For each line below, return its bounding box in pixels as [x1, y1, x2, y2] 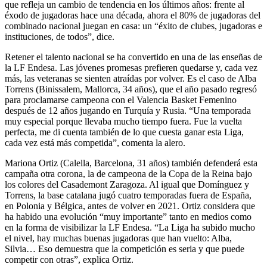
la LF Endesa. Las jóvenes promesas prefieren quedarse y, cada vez [5, 62, 257, 73]
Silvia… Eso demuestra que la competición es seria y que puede [5, 243, 244, 254]
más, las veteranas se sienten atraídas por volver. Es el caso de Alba [5, 73, 256, 83]
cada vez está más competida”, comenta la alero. [5, 137, 185, 148]
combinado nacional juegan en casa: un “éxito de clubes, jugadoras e [5, 20, 262, 31]
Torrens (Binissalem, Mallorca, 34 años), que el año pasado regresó [5, 83, 257, 94]
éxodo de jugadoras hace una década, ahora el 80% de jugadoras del [5, 10, 260, 20]
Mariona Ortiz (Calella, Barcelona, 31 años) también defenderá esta [5, 157, 257, 168]
